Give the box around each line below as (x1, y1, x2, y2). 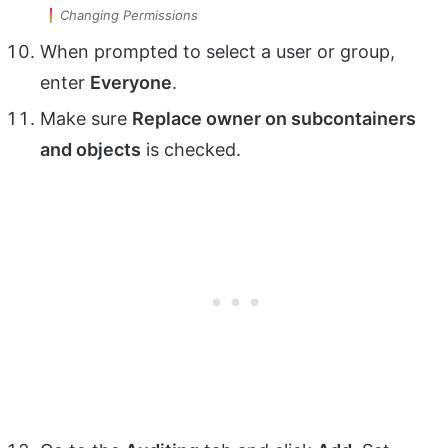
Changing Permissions (60, 7, 198, 24)
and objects (40, 139, 141, 161)
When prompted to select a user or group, (40, 41, 395, 63)
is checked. (141, 139, 241, 161)
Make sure (40, 108, 132, 130)
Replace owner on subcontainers (132, 108, 416, 130)
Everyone (90, 72, 172, 94)
